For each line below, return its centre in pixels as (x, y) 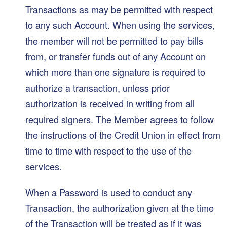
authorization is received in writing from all (110, 103)
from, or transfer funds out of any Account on (116, 56)
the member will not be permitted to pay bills (114, 40)
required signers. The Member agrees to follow (120, 119)
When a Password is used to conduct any (109, 192)
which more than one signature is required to (115, 72)
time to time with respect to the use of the (108, 150)
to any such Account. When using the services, (120, 25)
